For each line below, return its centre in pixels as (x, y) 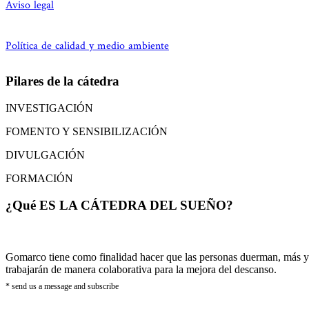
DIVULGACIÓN (45, 154)
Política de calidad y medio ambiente (87, 46)
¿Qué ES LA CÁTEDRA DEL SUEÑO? (119, 205)
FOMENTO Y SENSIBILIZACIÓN (87, 131)
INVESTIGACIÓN (49, 108)
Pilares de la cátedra (62, 81)
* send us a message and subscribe (62, 287)
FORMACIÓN (39, 178)
